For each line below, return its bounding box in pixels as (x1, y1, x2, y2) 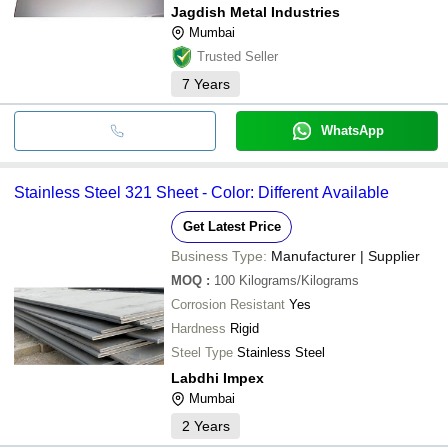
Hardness (171, 320, 226, 336)
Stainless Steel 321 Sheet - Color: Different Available (14, 183, 389, 201)
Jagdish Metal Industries (171, 3, 340, 20)
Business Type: (171, 247, 267, 264)
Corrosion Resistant (171, 296, 285, 312)
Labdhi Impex (171, 369, 264, 386)
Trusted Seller (197, 48, 278, 64)
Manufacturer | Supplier (271, 247, 420, 264)
